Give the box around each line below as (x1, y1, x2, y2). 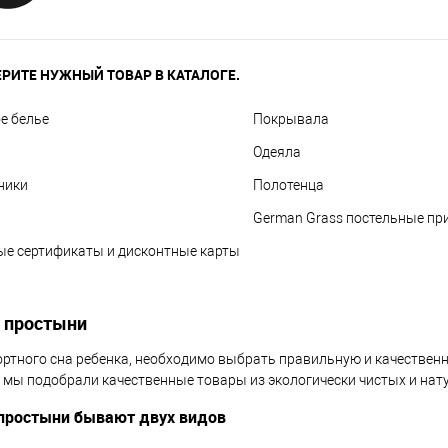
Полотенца (252, 177, 324, 193)
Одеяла (252, 144, 301, 160)
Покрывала (252, 111, 329, 127)
